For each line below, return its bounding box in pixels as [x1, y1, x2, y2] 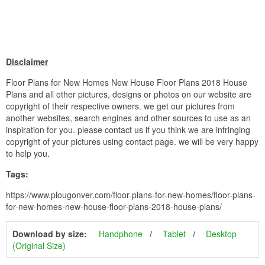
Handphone [99, 227, 143, 240]
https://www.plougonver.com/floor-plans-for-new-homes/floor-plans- [6, 188, 256, 201]
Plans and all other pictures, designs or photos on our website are [6, 88, 251, 100]
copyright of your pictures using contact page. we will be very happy [6, 135, 258, 147]
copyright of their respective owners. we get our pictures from [6, 99, 235, 112]
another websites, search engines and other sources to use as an [6, 111, 251, 124]
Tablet [163, 227, 186, 240]
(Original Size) [12, 239, 66, 251]
